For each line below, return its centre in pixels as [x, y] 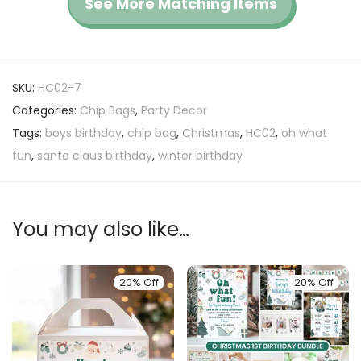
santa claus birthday [95, 156]
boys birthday [83, 133]
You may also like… [101, 230]
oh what [304, 133]
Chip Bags [108, 111]
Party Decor [174, 111]
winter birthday [200, 156]
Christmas [211, 133]
